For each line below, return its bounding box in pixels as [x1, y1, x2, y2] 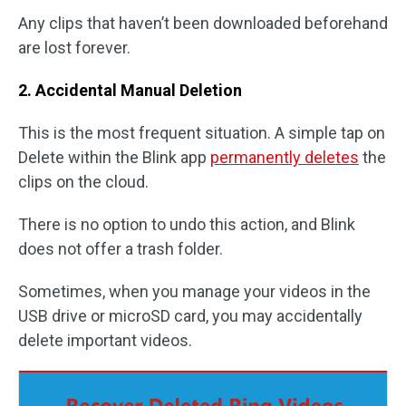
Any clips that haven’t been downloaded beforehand [18, 14, 388, 33]
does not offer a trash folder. [18, 239, 223, 258]
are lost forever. [18, 38, 130, 57]
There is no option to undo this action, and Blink [18, 215, 355, 234]
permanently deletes [210, 148, 359, 167]
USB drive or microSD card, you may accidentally [18, 306, 362, 325]
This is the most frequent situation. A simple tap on [18, 123, 385, 142]
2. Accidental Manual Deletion [18, 81, 242, 100]
